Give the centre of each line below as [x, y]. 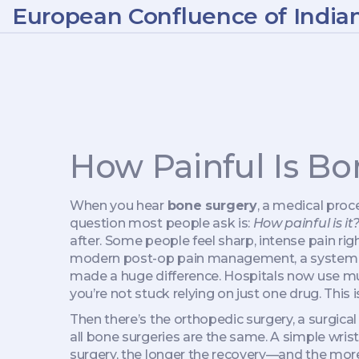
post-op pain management [209, 258]
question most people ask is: [161, 223]
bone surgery [212, 206]
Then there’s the [122, 319]
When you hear [119, 206]
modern [97, 258]
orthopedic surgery [233, 319]
